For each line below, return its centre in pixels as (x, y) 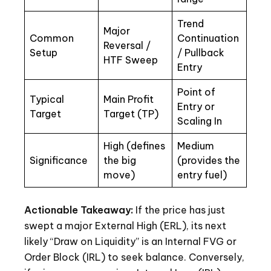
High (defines (134, 146)
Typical (47, 100)
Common (52, 38)
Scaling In (200, 121)
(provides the (209, 161)
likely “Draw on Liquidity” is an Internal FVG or (130, 242)
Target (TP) (131, 114)
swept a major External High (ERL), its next (125, 226)
